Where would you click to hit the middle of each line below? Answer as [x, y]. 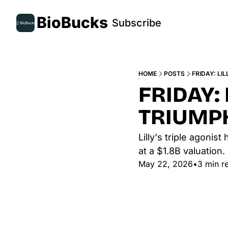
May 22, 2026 [166, 164]
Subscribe [137, 23]
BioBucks [72, 22]
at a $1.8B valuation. [182, 151]
